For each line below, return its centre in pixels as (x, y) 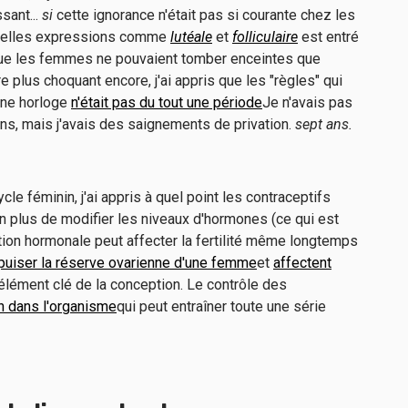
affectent (302, 263)
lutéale (191, 37)
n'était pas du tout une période (167, 102)
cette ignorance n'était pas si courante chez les (204, 15)
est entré (328, 37)
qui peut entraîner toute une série (221, 306)
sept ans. (324, 124)
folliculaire (265, 37)
